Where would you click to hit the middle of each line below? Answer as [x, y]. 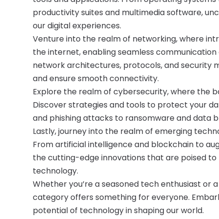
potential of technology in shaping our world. [119, 210]
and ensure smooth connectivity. [96, 78]
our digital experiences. [77, 25]
